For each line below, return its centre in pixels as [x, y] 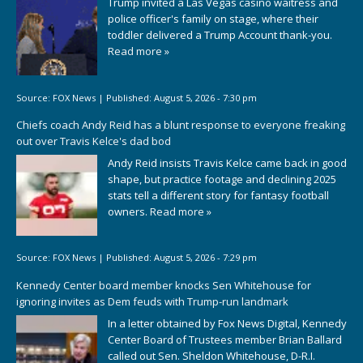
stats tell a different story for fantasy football [218, 195]
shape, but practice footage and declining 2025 [222, 179]
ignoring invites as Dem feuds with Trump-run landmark [152, 301]
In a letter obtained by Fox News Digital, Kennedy [227, 323]
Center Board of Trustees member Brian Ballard [225, 339]
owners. [129, 211]
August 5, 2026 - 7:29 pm [205, 258]
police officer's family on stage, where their [213, 19]
